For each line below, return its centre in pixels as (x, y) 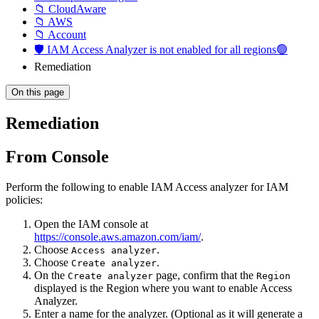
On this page (38, 92)
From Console (57, 156)
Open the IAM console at (91, 224)
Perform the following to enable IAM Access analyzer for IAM (147, 187)
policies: (24, 199)
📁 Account (60, 35)
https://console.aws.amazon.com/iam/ (117, 236)
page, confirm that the (205, 275)
